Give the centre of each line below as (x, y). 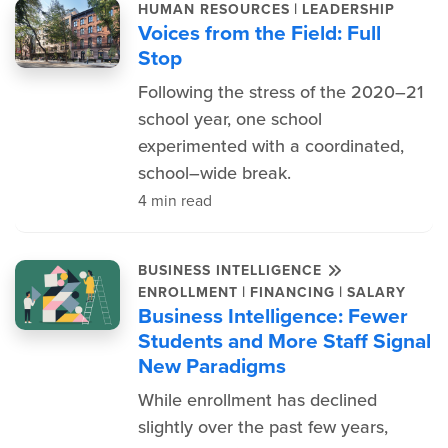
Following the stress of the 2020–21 (280, 92)
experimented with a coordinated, (270, 146)
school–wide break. (214, 173)
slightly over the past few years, (262, 427)
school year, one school (229, 119)
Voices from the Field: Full (259, 32)
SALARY (376, 292)
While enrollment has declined (257, 400)
